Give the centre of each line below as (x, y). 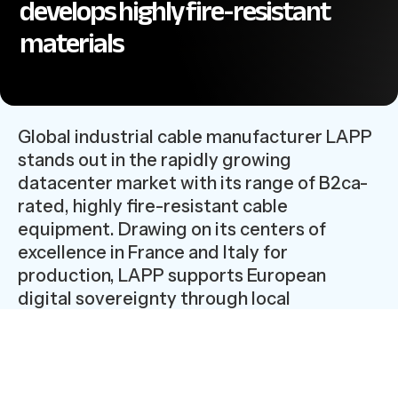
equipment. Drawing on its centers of (172, 230)
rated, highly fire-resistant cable (153, 207)
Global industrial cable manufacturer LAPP (195, 137)
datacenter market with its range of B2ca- (193, 183)
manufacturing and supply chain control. (184, 322)
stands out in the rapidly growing (155, 160)
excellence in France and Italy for (153, 253)
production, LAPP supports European (172, 276)
